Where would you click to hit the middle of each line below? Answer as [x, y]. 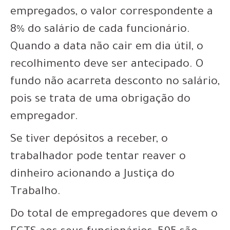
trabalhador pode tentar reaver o [98, 157]
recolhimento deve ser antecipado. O [107, 65]
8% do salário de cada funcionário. [100, 30]
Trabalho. [35, 192]
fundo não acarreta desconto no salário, [115, 82]
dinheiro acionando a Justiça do [92, 175]
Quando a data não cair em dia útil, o [107, 47]
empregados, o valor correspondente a [112, 13]
